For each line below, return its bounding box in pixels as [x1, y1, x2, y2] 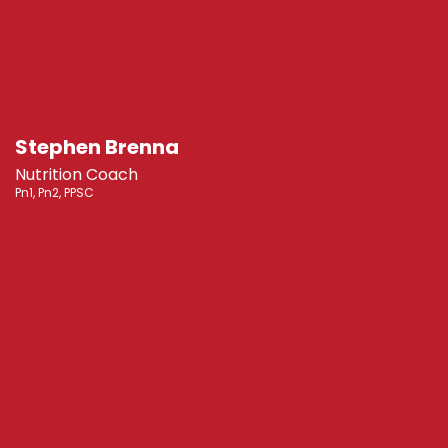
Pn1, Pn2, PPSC [15, 184, 94, 202]
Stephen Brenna [15, 133, 179, 162]
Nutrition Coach [15, 163, 138, 187]
